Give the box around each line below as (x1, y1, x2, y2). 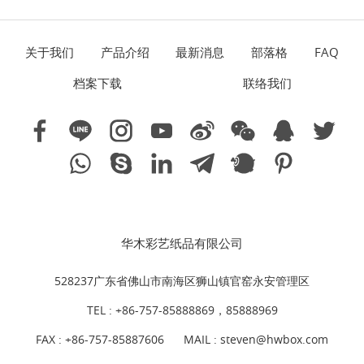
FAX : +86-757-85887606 (36, 331, 164, 347)
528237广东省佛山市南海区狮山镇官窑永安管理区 (54, 272, 310, 288)
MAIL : (184, 331, 220, 347)
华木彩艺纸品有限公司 (121, 234, 243, 251)
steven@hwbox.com (220, 331, 328, 347)
